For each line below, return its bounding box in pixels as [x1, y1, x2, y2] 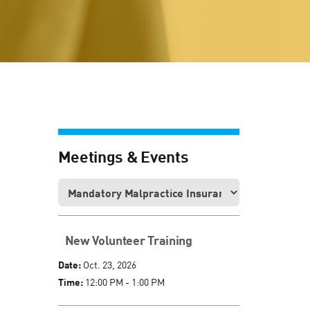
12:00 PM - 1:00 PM [82, 276, 165, 289]
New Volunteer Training [64, 232, 192, 248]
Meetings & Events [57, 146, 189, 166]
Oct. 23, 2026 [80, 259, 136, 271]
